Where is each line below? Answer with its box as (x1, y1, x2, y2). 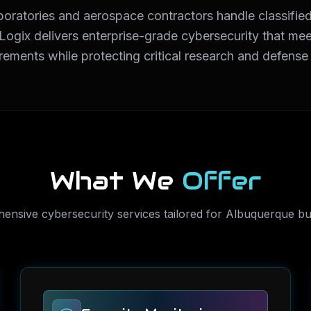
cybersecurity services (42, 207, 160, 221)
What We (50, 165, 182, 196)
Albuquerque (226, 207, 294, 221)
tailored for (160, 207, 226, 221)
